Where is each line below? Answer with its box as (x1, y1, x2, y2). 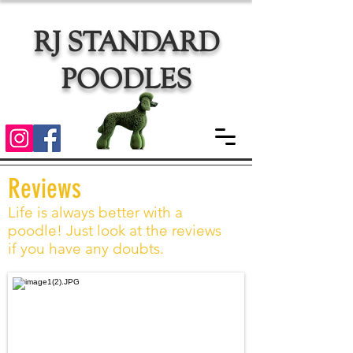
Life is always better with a (8, 203, 183, 221)
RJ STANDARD (33, 25, 219, 58)
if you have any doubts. (8, 240, 164, 258)
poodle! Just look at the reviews (8, 221, 221, 240)
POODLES (61, 62, 191, 95)
